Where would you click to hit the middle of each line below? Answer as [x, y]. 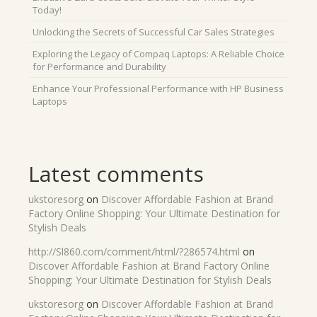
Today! [47, 10]
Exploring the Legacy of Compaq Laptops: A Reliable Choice [158, 54]
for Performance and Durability [99, 67]
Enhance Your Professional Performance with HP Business [158, 88]
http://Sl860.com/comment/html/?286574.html [134, 252]
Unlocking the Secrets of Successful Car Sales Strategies [154, 32]
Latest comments [116, 174]
